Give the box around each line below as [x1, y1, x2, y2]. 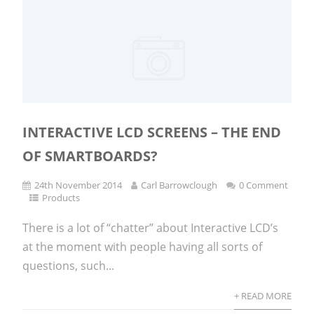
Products [42, 191, 81, 204]
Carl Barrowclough [141, 178, 218, 191]
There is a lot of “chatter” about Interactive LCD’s [22, 219, 279, 235]
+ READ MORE [233, 289, 292, 302]
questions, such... [22, 257, 115, 273]
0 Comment [239, 178, 289, 191]
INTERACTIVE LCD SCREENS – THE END [22, 122, 282, 142]
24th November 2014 [34, 178, 123, 191]
